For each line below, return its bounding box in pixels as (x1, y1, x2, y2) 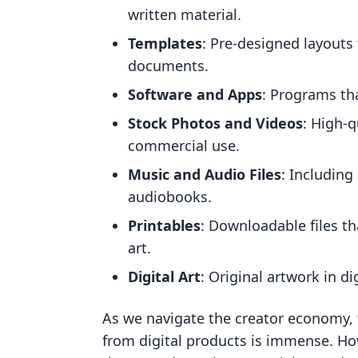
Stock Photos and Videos (128, 113, 303, 133)
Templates (128, 34, 202, 53)
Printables (128, 216, 201, 235)
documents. (128, 56, 209, 75)
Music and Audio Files (128, 165, 281, 184)
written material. (128, 5, 241, 24)
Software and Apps (128, 85, 262, 104)
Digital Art (128, 267, 201, 286)
